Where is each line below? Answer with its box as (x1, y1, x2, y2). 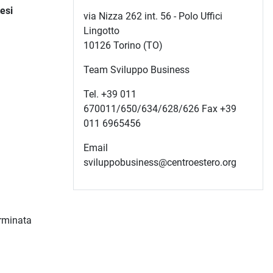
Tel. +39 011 (83, 88, 136, 101)
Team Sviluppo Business (83, 64, 190, 76)
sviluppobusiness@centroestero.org (83, 157, 236, 169)
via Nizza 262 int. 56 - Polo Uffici (83, 10, 222, 23)
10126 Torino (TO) (83, 40, 163, 52)
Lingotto (83, 25, 119, 37)
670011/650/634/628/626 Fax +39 (83, 103, 236, 115)
